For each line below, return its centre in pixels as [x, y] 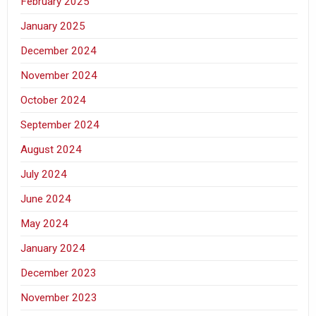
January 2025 [53, 26]
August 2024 [51, 149]
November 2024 [59, 75]
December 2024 [59, 50]
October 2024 [54, 100]
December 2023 [59, 273]
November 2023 [59, 297]
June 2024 [46, 199]
